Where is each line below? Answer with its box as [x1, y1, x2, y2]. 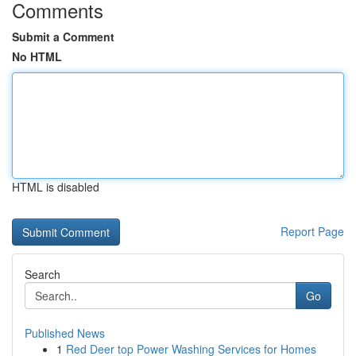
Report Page [281, 223, 344, 239]
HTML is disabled [12, 179, 99, 195]
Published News [25, 325, 105, 341]
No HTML [12, 48, 62, 64]
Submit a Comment [12, 29, 114, 44]
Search [25, 266, 60, 282]
